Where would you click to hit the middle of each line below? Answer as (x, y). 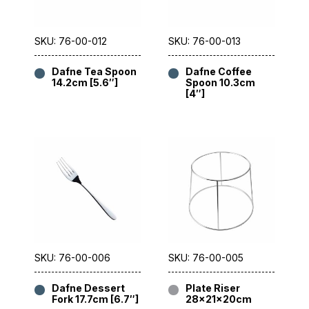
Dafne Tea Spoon (94, 72)
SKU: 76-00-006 (72, 258)
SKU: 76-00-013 (205, 41)
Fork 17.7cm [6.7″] (95, 299)
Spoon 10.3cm (220, 83)
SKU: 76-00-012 (71, 41)
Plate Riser (213, 288)
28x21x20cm (219, 299)
